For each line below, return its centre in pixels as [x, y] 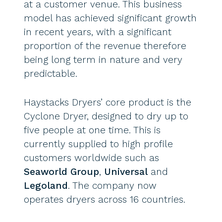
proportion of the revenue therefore [105, 46]
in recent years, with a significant [98, 32]
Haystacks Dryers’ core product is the [108, 103]
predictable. [51, 74]
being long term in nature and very [103, 60]
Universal [126, 172]
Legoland [46, 186]
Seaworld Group [61, 172]
